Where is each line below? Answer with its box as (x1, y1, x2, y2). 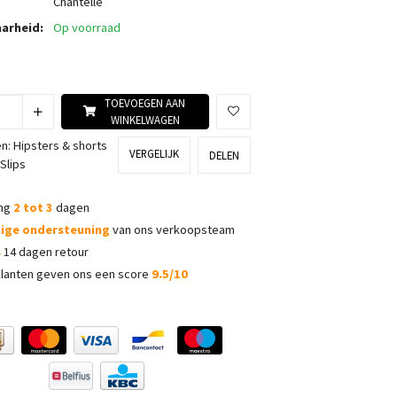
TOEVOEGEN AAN (105, 96, 185, 110)
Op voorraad (53, 19, 121, 35)
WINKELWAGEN (110, 113, 180, 127)
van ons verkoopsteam (110, 222, 235, 237)
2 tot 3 (13, 199, 53, 215)
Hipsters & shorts (13, 137, 107, 153)
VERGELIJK (129, 145, 179, 160)
